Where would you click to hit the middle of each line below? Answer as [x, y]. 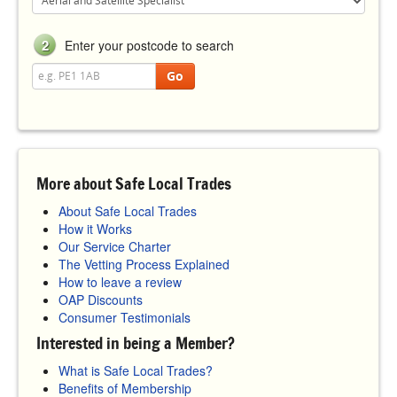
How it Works [95, 228]
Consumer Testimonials [125, 317]
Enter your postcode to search [148, 45]
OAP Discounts [101, 299]
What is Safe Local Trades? [136, 370]
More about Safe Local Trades [134, 183]
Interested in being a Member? [136, 343]
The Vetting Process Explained [144, 264]
